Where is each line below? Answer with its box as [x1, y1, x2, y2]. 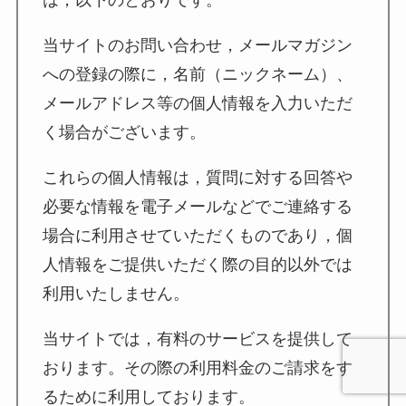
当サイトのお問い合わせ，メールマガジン [42, 35, 353, 54]
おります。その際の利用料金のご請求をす [42, 358, 353, 377]
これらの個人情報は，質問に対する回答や [42, 168, 353, 187]
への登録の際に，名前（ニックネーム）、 [42, 64, 353, 83]
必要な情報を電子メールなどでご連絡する [42, 197, 353, 216]
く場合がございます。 [42, 122, 206, 141]
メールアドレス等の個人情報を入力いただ [42, 93, 353, 112]
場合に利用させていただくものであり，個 [42, 226, 353, 245]
